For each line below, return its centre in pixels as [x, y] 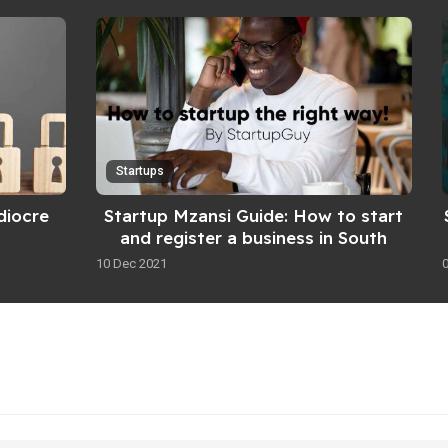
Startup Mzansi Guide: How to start [254, 216]
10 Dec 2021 [131, 264]
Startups [139, 171]
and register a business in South [254, 238]
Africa [253, 260]
